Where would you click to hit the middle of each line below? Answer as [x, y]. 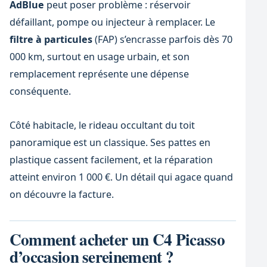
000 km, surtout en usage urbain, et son [99, 56]
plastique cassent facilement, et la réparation [111, 160]
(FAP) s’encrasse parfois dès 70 [162, 39]
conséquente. [40, 91]
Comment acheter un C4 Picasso [117, 239]
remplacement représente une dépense [99, 74]
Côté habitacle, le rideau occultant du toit [102, 125]
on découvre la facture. [61, 195]
